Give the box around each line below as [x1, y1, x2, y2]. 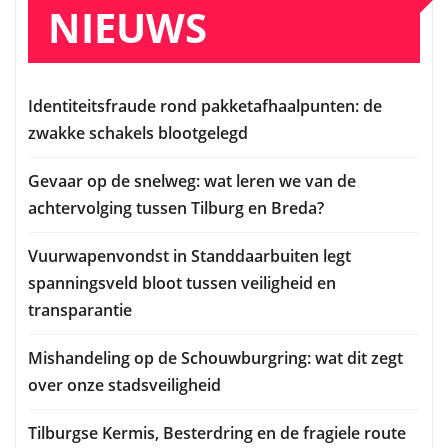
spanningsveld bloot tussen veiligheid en [28, 271, 336, 294]
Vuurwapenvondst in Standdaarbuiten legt [28, 244, 351, 267]
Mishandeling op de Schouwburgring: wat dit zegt [28, 346, 403, 369]
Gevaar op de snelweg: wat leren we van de [28, 169, 356, 192]
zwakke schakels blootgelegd [28, 121, 248, 144]
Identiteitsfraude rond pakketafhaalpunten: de [28, 94, 382, 117]
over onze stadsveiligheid [28, 373, 221, 396]
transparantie [28, 298, 132, 321]
